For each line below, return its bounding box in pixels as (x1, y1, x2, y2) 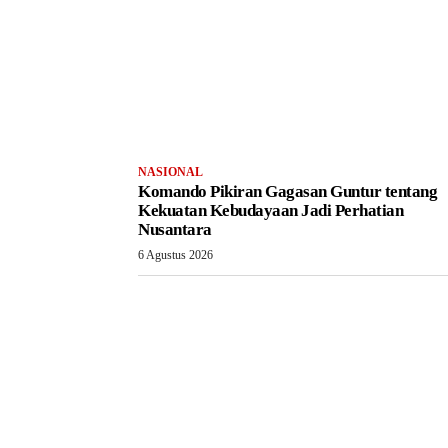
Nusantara (138, 219, 212, 239)
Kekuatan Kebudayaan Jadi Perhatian (138, 200, 403, 220)
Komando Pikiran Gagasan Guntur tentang (138, 181, 437, 201)
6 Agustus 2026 (138, 247, 213, 262)
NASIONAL (138, 164, 203, 179)
